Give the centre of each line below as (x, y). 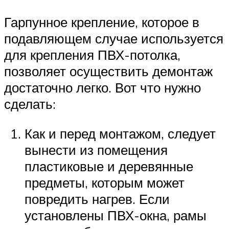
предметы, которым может (105, 182)
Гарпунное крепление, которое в (102, 22)
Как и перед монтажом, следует (120, 133)
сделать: (30, 104)
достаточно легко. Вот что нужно (102, 88)
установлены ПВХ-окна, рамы (116, 215)
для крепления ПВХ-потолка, (92, 55)
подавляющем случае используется (114, 39)
